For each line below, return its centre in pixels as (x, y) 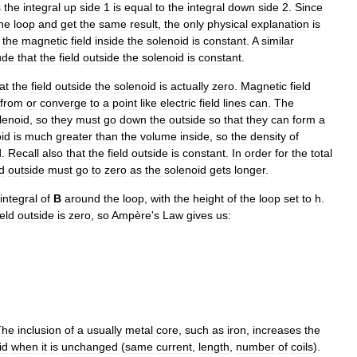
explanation (280, 24)
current (174, 347)
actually (190, 86)
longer (250, 170)
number (255, 347)
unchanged (90, 347)
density (268, 136)
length (214, 347)
